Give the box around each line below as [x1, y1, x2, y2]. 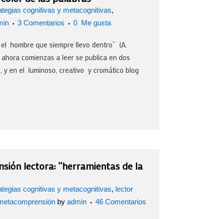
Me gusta [79, 19, 111, 27]
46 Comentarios [95, 197, 146, 206]
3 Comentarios [18, 19, 65, 27]
